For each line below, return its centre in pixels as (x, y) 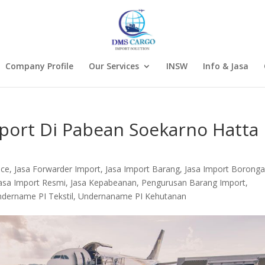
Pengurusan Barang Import (194, 182)
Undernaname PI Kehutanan (132, 196)
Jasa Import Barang (143, 169)
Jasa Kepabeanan (104, 182)
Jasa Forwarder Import (58, 169)
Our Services (114, 66)
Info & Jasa (226, 66)
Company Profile (39, 66)
